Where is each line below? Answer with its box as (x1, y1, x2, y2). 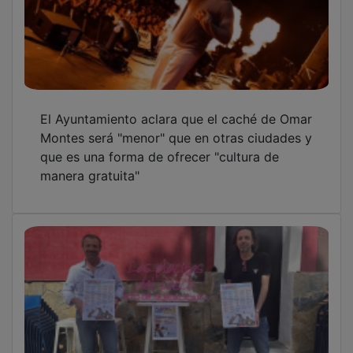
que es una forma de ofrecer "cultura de (40, 137, 279, 154)
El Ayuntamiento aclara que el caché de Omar (40, 99, 312, 116)
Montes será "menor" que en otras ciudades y (40, 118, 312, 135)
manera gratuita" (40, 156, 139, 173)
